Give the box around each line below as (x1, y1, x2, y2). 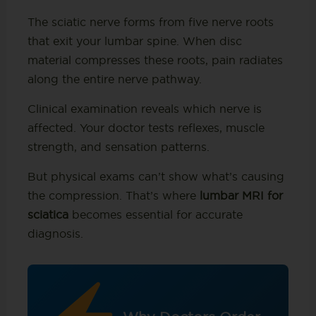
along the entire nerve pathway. (27, 73, 202, 86)
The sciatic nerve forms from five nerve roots (27, 16, 274, 29)
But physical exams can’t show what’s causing (27, 170, 284, 183)
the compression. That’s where (27, 189, 200, 202)
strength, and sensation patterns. (27, 140, 209, 154)
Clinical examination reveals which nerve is (27, 102, 262, 116)
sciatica (27, 208, 68, 221)
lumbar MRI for (199, 189, 283, 202)
